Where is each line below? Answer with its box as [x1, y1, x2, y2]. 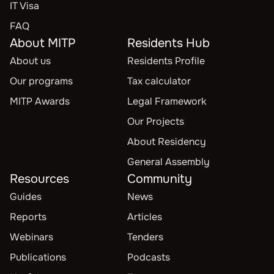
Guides [10, 190, 42, 203]
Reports [10, 210, 46, 223]
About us [10, 54, 51, 67]
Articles [127, 210, 162, 223]
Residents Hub [127, 35, 210, 51]
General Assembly [127, 155, 210, 168]
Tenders [127, 231, 163, 243]
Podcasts [127, 251, 170, 264]
